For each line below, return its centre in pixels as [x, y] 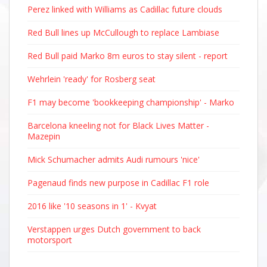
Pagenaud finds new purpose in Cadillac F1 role [118, 183]
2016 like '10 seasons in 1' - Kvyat [92, 206]
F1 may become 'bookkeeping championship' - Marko [131, 102]
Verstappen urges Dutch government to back [114, 229]
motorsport [50, 240]
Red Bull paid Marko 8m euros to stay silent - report [128, 56]
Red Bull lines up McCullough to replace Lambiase [123, 32]
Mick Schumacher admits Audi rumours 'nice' [114, 159]
